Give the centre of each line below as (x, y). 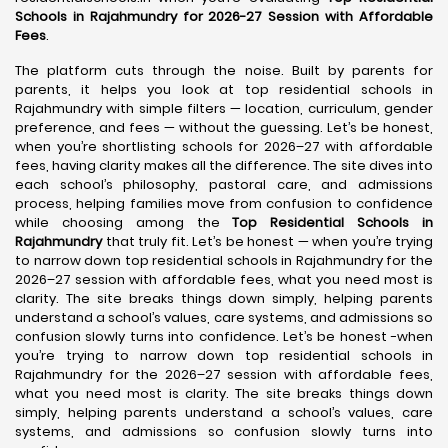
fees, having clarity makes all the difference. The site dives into (224, 165)
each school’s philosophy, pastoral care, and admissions (224, 184)
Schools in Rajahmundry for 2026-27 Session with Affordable (224, 16)
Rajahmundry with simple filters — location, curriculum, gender (224, 108)
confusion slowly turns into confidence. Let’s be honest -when (224, 336)
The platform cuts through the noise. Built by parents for (224, 70)
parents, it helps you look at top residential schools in (224, 89)
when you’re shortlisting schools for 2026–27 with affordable (224, 146)
